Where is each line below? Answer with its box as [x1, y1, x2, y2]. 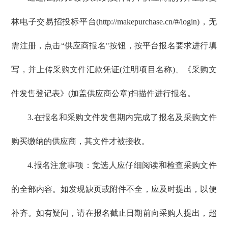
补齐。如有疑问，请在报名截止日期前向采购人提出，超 [11, 209, 217, 218]
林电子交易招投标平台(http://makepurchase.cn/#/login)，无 [11, 17, 217, 26]
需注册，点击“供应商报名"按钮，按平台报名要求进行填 [11, 41, 217, 50]
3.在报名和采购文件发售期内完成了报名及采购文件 [27, 113, 217, 122]
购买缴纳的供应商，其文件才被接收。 [11, 137, 150, 146]
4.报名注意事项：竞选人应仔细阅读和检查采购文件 [27, 161, 217, 170]
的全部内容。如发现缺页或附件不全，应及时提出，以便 [11, 185, 217, 194]
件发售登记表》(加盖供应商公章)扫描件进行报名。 [11, 89, 196, 98]
